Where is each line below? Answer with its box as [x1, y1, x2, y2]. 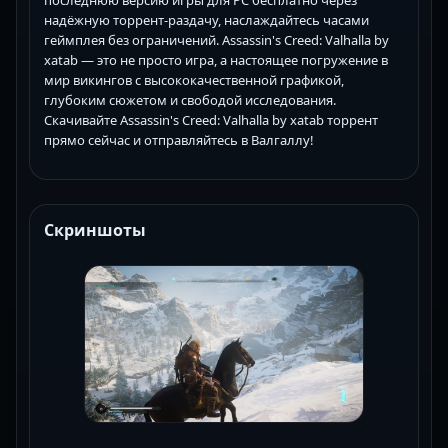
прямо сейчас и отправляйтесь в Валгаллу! [44, 130, 314, 149]
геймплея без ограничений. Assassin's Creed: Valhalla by [44, 30, 389, 49]
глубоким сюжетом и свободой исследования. [44, 90, 336, 109]
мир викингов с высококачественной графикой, [44, 70, 344, 89]
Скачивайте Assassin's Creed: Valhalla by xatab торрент [44, 110, 378, 129]
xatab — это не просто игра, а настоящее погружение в [44, 50, 388, 69]
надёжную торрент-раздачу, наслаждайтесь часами [44, 10, 369, 29]
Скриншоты [44, 218, 146, 241]
